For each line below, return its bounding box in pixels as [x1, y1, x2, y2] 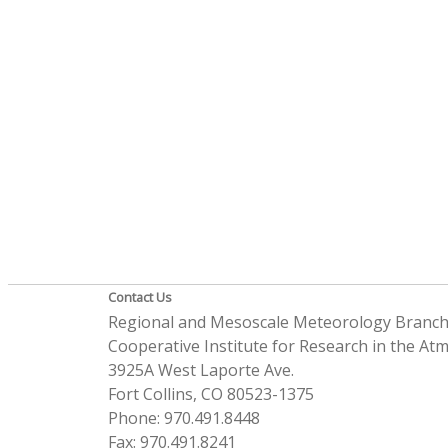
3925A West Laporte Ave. [107, 359, 294, 381]
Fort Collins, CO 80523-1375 [107, 383, 314, 405]
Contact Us [107, 288, 172, 306]
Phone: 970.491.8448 [107, 407, 260, 429]
